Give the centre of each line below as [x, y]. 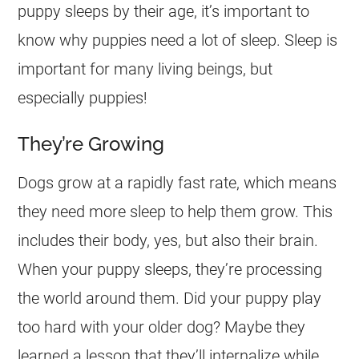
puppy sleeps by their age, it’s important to [164, 11]
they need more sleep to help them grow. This [175, 212]
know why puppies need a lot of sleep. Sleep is [178, 40]
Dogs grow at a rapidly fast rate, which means [177, 183]
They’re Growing [91, 144]
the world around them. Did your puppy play [170, 298]
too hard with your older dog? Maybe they [162, 327]
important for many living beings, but [145, 69]
